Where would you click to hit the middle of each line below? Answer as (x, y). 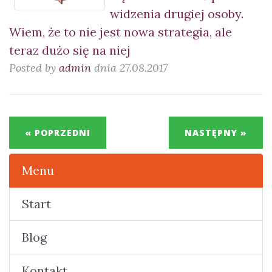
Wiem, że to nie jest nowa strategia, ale (121, 32)
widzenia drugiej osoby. (177, 14)
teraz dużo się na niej (70, 50)
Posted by (34, 68)
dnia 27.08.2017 (129, 68)
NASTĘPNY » (216, 133)
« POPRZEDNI (58, 133)
